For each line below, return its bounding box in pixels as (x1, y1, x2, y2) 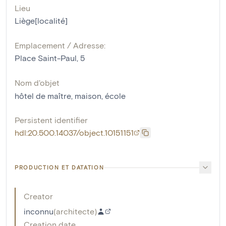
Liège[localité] (15, 16, 68, 26)
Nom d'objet (15, 78, 60, 88)
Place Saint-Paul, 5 (15, 53, 85, 63)
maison (75, 91, 101, 101)
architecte (56, 206, 94, 216)
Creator (24, 191, 53, 201)
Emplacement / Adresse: (15, 40, 105, 50)
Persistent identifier (15, 115, 88, 125)
